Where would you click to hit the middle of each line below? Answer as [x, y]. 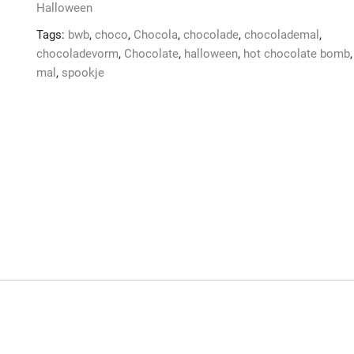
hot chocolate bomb [297, 54]
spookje [83, 73]
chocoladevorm [77, 54]
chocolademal [282, 35]
